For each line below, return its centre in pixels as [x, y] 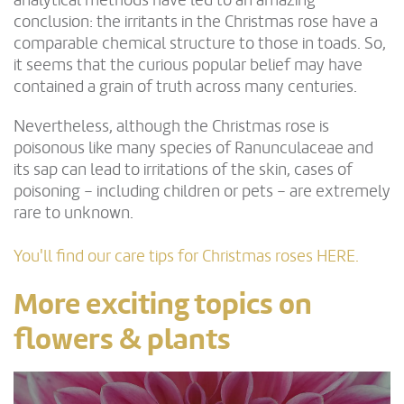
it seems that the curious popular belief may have [188, 65]
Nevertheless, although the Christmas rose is [171, 127]
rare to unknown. [73, 213]
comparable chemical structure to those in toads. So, [200, 44]
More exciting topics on [163, 304]
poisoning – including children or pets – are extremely [202, 192]
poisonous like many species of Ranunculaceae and [193, 148]
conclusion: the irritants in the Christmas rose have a [196, 22]
